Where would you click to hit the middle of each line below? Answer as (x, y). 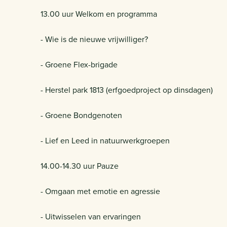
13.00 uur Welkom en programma (99, 13)
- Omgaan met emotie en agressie (100, 191)
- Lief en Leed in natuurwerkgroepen (105, 140)
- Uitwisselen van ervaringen (91, 216)
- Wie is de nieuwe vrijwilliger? (94, 39)
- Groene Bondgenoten (81, 115)
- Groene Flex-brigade (79, 64)
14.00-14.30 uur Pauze (80, 165)
